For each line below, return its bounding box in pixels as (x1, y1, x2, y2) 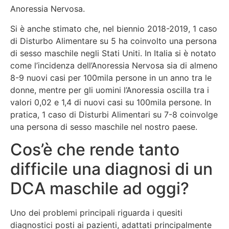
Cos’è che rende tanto (10, 140, 179, 160)
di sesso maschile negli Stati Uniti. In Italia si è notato (10, 48, 216, 58)
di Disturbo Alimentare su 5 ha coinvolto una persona (10, 35, 217, 46)
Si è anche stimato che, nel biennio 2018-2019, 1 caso (10, 23, 217, 34)
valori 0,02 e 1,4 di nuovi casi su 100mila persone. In (10, 97, 211, 107)
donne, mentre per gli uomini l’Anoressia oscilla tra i (10, 84, 209, 95)
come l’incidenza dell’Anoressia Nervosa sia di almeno (10, 60, 218, 71)
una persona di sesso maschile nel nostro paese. (10, 121, 197, 132)
